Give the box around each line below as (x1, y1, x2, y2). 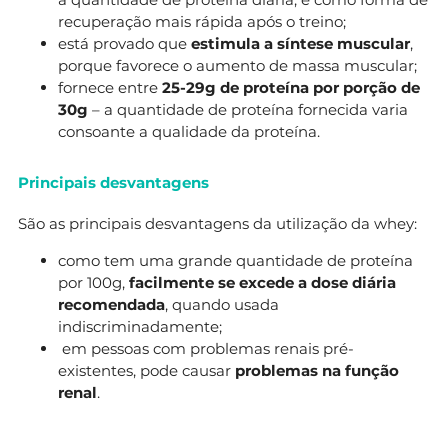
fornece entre (58, 77, 162, 97)
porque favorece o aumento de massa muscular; (58, 55, 417, 75)
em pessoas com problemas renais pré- (58, 338, 354, 358)
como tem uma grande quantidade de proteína (58, 250, 413, 270)
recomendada (58, 294, 165, 314)
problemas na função (235, 360, 399, 380)
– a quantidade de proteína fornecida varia (88, 99, 408, 119)
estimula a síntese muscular (191, 33, 410, 53)
